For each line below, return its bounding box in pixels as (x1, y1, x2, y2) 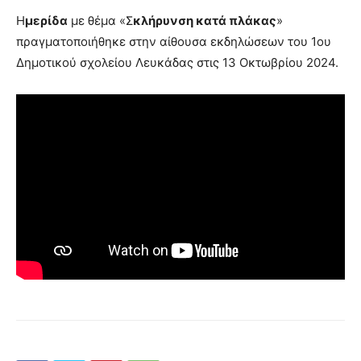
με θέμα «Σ (68, 13, 133, 29)
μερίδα (25, 13, 68, 29)
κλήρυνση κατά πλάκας (133, 13, 276, 29)
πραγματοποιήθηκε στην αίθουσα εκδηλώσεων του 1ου (16, 34, 331, 50)
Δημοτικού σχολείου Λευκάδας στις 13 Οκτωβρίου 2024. (16, 55, 338, 71)
